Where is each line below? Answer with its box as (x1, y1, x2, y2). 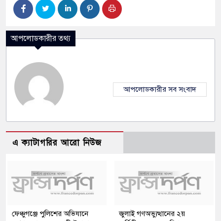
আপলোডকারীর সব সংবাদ (123, 85, 196, 94)
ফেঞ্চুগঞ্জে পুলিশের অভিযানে (12, 209, 88, 219)
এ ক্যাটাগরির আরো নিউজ (12, 138, 102, 148)
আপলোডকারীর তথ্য (11, 34, 71, 44)
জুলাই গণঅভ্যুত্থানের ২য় (119, 209, 185, 219)
